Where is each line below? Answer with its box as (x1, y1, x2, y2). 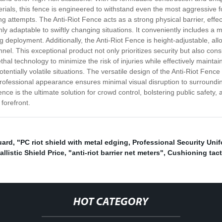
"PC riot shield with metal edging (17, 138, 128, 147)
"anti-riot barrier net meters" (68, 149, 164, 157)
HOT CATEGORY (73, 197, 149, 209)
